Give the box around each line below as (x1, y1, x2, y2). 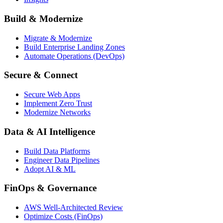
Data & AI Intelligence (4, 126, 95, 137)
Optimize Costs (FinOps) (24, 212, 103, 221)
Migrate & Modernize (24, 33, 92, 42)
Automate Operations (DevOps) (24, 51, 124, 60)
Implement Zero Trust (24, 99, 92, 108)
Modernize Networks (24, 108, 91, 117)
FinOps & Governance (4, 183, 97, 194)
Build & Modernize (4, 13, 83, 24)
